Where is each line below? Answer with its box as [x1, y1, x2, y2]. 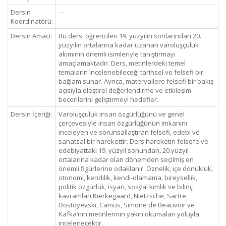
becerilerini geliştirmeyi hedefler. [59, 95, 158, 104]
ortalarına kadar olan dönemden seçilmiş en [59, 155, 194, 164]
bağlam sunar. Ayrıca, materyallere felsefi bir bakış [59, 77, 213, 86]
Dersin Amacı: [11, 31, 52, 40]
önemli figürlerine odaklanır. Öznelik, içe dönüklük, [59, 164, 213, 173]
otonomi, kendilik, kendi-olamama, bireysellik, [59, 173, 197, 182]
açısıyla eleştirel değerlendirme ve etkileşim [59, 86, 191, 95]
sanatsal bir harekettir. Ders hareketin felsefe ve [59, 137, 208, 146]
